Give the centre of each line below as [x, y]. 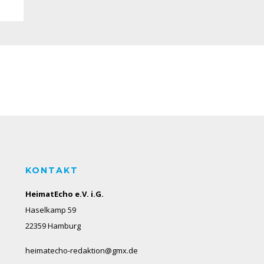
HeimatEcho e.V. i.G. [64, 194]
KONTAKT [52, 170]
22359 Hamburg [53, 225]
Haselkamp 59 [50, 209]
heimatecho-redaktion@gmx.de [81, 250]
